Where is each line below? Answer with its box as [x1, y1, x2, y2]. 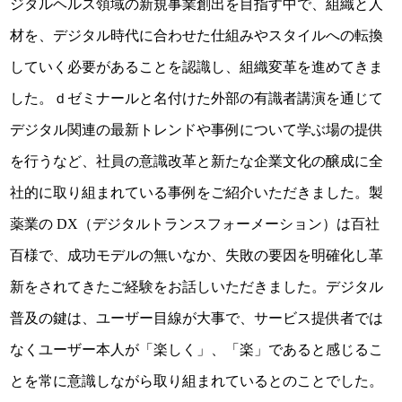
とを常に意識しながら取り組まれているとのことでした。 [10, 373, 384, 389]
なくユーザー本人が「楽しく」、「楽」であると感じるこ [10, 342, 384, 358]
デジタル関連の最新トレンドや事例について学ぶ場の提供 [10, 122, 384, 138]
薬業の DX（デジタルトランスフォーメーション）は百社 [10, 216, 380, 232]
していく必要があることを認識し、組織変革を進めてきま [10, 59, 384, 75]
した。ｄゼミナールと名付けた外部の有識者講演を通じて [10, 91, 384, 107]
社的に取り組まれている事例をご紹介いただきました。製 [10, 185, 384, 201]
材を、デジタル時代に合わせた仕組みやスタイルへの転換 [10, 28, 384, 44]
